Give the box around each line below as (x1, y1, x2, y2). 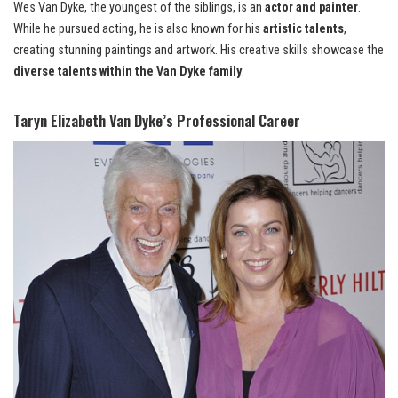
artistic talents (263, 21, 344, 37)
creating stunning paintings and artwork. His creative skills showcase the (13, 43, 384, 59)
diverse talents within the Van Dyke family (13, 64, 242, 80)
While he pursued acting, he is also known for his (13, 21, 263, 37)
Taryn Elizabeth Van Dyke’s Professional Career (13, 109, 300, 132)
